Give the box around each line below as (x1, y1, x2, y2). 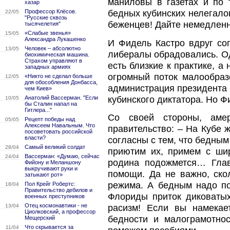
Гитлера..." (25, 107, 52, 113)
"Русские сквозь (25, 14, 67, 21)
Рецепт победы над (25, 116, 75, 122)
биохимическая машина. (25, 51, 89, 57)
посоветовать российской (25, 128, 92, 135)
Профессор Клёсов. (25, 8, 76, 14)
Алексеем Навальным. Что (25, 122, 95, 128)
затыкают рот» (25, 171, 63, 178)
